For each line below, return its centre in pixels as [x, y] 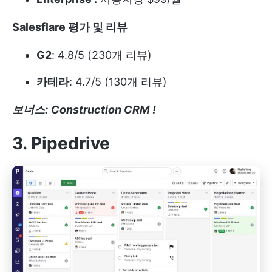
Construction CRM [100, 110]
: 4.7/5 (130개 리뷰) [118, 82]
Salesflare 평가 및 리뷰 [70, 27]
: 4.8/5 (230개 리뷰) [102, 55]
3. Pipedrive [61, 144]
